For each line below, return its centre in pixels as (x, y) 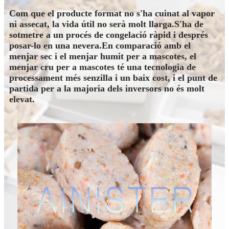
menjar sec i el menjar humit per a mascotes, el (103, 56)
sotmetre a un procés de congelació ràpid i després (109, 35)
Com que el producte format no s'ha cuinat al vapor (112, 14)
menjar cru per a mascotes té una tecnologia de (102, 67)
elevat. (22, 99)
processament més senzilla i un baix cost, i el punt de (113, 78)
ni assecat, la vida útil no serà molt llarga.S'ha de (106, 24)
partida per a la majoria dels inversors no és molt (107, 89)
